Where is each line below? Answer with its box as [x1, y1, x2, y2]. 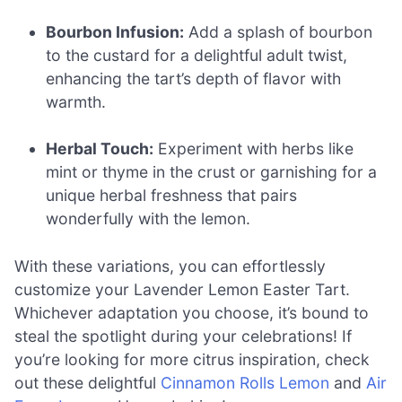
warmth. [46, 92, 107, 111]
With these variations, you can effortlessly [14, 256, 326, 275]
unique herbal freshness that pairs [46, 186, 298, 205]
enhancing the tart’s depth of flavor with [46, 69, 342, 88]
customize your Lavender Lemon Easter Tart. [14, 279, 350, 299]
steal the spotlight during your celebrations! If [14, 326, 352, 345]
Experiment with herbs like [153, 139, 354, 159]
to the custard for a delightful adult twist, [46, 46, 348, 65]
